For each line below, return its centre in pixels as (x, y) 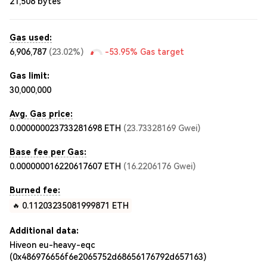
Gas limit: (30, 76)
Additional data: (44, 231)
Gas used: (31, 38)
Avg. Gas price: (41, 114)
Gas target (161, 52)
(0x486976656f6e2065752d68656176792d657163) (108, 257)
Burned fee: (35, 190)
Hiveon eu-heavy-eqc (52, 245)
